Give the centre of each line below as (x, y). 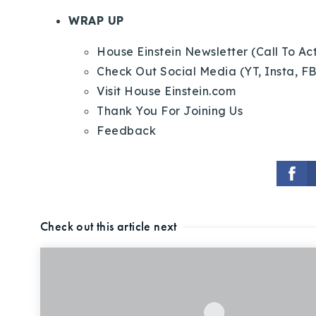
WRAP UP (96, 20)
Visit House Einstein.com (166, 91)
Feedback (126, 130)
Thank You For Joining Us (170, 110)
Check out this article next (109, 226)
